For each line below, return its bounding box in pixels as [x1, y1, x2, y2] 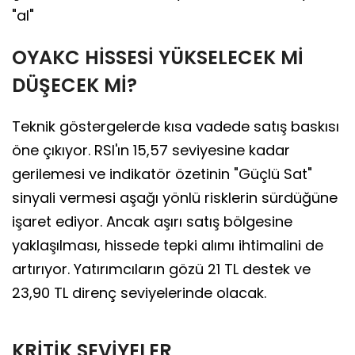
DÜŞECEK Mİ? [12, 72, 137, 99]
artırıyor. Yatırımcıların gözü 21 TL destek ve [12, 259, 311, 280]
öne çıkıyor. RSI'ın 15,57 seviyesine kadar [12, 140, 290, 161]
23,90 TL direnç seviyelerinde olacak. [12, 283, 266, 303]
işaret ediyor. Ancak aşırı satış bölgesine [12, 212, 292, 232]
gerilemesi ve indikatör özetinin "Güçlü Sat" [12, 164, 312, 185]
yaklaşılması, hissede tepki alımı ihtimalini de [12, 235, 323, 256]
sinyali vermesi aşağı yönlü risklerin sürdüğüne [12, 188, 338, 208]
